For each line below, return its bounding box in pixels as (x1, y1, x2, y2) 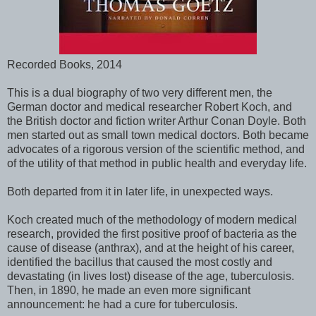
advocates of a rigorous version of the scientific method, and (7, 142, 305, 155)
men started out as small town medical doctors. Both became (7, 128, 309, 141)
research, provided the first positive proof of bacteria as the (7, 227, 297, 240)
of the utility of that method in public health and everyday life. (7, 157, 307, 169)
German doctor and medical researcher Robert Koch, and (7, 100, 292, 113)
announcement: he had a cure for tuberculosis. (7, 298, 238, 310)
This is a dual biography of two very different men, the (7, 86, 272, 99)
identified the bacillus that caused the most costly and (7, 255, 272, 268)
